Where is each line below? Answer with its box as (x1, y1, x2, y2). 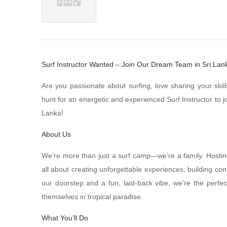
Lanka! (42, 109, 63, 117)
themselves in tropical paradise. (42, 193, 143, 201)
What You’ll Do (42, 214, 88, 222)
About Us (42, 130, 71, 138)
